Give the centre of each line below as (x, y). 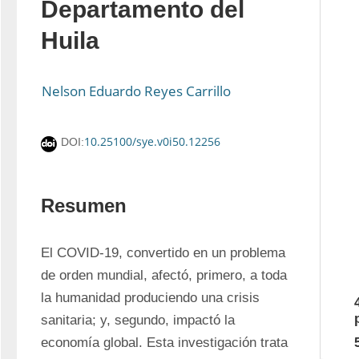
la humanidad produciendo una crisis (150, 298)
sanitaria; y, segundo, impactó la (138, 320)
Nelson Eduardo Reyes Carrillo (136, 91)
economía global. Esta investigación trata (164, 343)
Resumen (84, 206)
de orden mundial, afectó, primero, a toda (164, 275)
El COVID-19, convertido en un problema (163, 253)
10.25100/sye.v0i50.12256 (152, 141)
